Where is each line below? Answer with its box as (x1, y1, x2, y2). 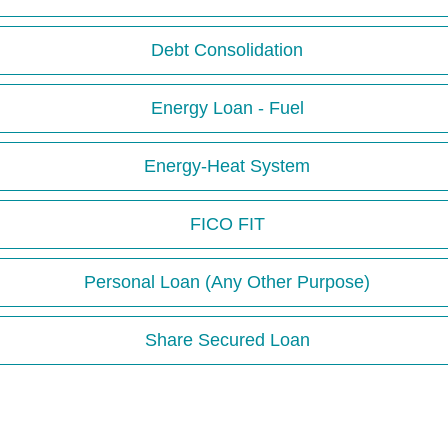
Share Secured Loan (144, 330, 310, 351)
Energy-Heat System (144, 156, 310, 177)
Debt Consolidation (151, 40, 303, 61)
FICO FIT (189, 214, 265, 235)
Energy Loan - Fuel (150, 98, 304, 119)
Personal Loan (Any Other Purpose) (84, 272, 370, 293)
